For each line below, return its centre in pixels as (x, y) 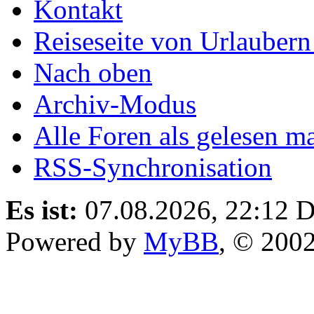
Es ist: (42, 210)
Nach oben (93, 73)
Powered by (75, 242)
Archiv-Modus (115, 104)
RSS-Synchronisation (153, 168)
